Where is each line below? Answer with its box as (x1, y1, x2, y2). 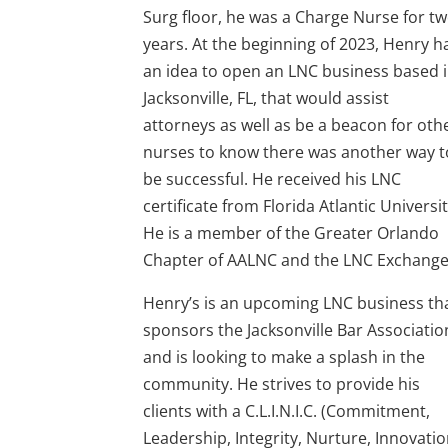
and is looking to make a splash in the (143, 345, 426, 368)
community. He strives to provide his (143, 372, 421, 395)
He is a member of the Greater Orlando (143, 221, 440, 244)
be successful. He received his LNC (143, 167, 402, 190)
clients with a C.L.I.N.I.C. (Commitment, (143, 399, 431, 422)
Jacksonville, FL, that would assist (143, 86, 390, 109)
